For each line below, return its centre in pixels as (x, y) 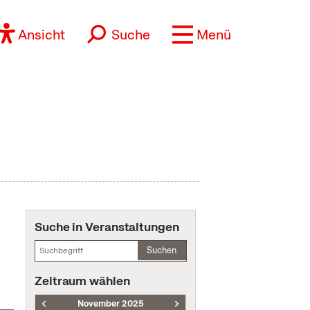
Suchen (162, 250)
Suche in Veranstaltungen (107, 227)
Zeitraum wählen (82, 281)
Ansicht (42, 35)
